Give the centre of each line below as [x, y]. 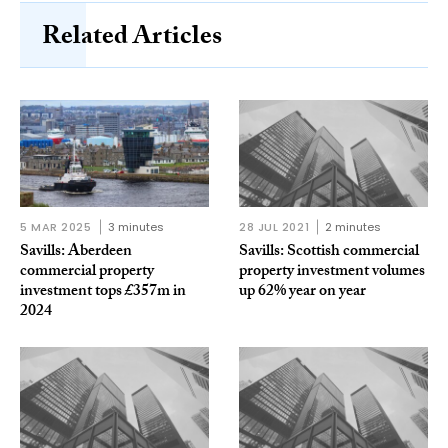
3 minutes [135, 226]
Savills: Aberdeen [76, 252]
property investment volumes [332, 272]
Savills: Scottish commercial [329, 252]
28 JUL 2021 [274, 226]
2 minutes [353, 226]
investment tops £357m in [103, 292]
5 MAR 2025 [56, 226]
